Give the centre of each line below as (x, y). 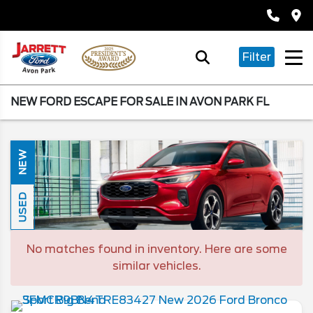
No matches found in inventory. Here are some (156, 249)
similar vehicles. (156, 265)
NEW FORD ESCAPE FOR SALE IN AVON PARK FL (140, 102)
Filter (257, 57)
